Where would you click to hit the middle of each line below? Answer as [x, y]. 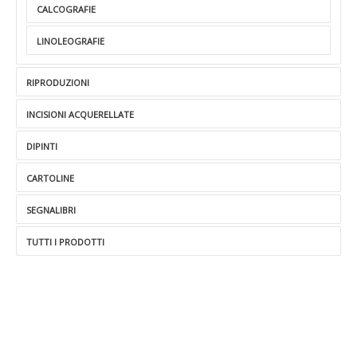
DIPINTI [42, 146]
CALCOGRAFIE [66, 9]
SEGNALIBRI [51, 210]
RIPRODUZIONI [58, 82]
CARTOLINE [50, 178]
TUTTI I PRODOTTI [65, 242]
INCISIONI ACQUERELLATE [80, 114]
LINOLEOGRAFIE [71, 41]
